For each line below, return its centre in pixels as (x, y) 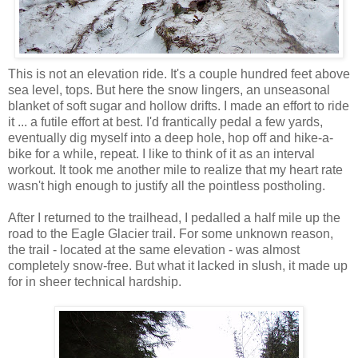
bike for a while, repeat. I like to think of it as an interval (161, 153)
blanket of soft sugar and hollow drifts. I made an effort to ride (179, 105)
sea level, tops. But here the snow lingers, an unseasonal (169, 89)
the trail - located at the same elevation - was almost (154, 249)
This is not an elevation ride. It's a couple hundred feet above (179, 74)
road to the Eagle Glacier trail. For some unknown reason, (171, 233)
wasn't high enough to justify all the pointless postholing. (167, 185)
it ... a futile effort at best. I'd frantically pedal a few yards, (165, 121)
